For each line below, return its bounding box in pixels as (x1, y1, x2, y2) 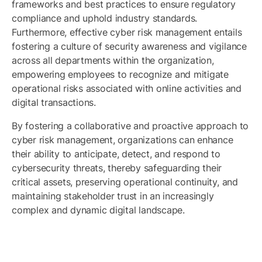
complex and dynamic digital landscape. (12, 204, 185, 216)
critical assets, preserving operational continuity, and (12, 176, 238, 188)
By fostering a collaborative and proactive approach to (12, 120, 249, 132)
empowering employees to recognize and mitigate (12, 68, 229, 80)
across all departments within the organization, (12, 54, 214, 66)
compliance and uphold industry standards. (12, 12, 198, 24)
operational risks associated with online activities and (12, 82, 242, 94)
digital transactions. (12, 96, 96, 108)
